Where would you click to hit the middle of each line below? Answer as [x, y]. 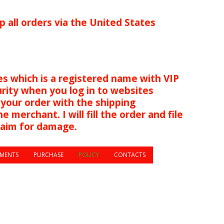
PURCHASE [48, 155]
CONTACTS [130, 155]
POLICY [89, 155]
